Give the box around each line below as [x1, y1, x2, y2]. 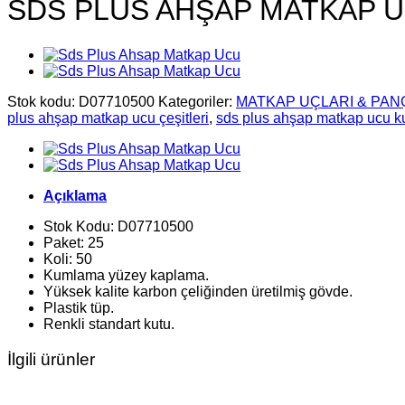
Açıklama [43, 187, 107, 203]
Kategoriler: [158, 93, 236, 109]
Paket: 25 [43, 234, 104, 250]
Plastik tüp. [43, 299, 114, 316]
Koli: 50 [43, 250, 92, 267]
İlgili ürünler [7, 349, 95, 369]
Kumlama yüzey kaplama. [43, 267, 209, 283]
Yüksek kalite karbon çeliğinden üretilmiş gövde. [43, 283, 353, 299]
